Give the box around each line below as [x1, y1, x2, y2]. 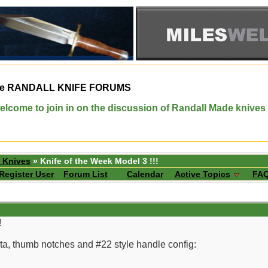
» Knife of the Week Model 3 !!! [31, 156, 159, 166]
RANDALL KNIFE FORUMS [5, 83, 131, 93]
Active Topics [174, 169, 230, 179]
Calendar [126, 169, 163, 179]
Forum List [63, 169, 108, 179]
